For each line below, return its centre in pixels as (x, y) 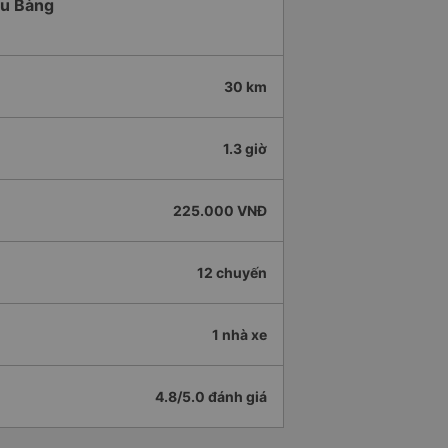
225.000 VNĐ (220, 211)
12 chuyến (232, 273)
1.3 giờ (245, 149)
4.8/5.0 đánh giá (211, 397)
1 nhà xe (239, 335)
